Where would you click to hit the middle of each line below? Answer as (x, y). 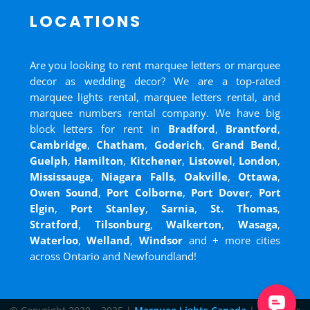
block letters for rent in (99, 129)
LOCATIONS (85, 22)
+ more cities (247, 240)
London (258, 161)
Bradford (191, 129)
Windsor (161, 240)
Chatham (121, 145)
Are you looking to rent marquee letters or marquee (155, 65)
